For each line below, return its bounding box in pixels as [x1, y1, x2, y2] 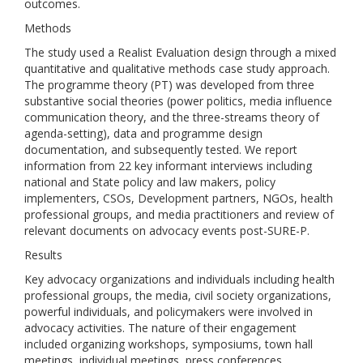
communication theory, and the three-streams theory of [24, 109, 319, 125]
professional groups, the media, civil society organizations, [24, 288, 331, 303]
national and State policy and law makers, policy [24, 174, 275, 190]
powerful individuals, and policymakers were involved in [24, 304, 313, 319]
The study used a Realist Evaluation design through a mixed [24, 45, 336, 60]
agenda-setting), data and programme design [24, 126, 263, 141]
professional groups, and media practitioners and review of [24, 207, 334, 222]
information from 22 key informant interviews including [24, 158, 312, 173]
